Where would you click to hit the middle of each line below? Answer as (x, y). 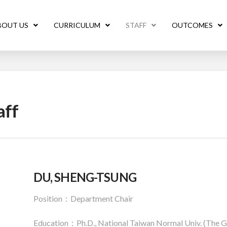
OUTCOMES (192, 25)
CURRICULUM (77, 25)
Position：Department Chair (83, 199)
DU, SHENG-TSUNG (85, 177)
